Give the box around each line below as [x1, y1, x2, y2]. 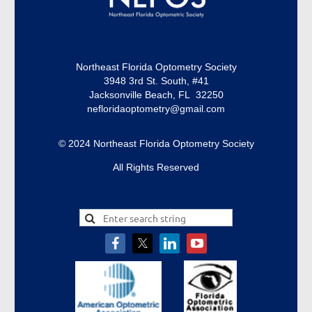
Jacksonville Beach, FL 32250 [88, 89, 224, 101]
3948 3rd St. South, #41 [103, 75, 209, 87]
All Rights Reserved [113, 162, 199, 173]
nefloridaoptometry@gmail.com [87, 103, 225, 115]
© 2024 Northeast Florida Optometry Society [58, 138, 254, 150]
